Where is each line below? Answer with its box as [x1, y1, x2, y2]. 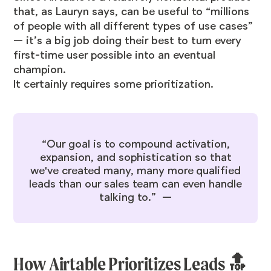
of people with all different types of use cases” [13, 20, 253, 33]
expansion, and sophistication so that [39, 151, 232, 164]
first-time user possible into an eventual [13, 49, 216, 62]
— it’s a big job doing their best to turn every [13, 34, 242, 47]
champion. [13, 64, 70, 76]
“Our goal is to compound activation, [41, 138, 230, 151]
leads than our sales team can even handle [29, 178, 242, 191]
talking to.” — [99, 191, 172, 204]
